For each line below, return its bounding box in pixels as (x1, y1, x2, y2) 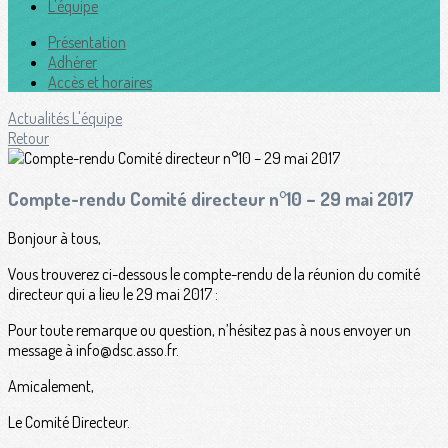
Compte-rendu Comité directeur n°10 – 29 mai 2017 (8, 186, 414, 210)
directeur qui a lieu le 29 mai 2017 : (8, 284, 218, 305)
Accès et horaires (48, 72, 152, 92)
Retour (8, 128, 49, 148)
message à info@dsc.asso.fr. (8, 340, 179, 361)
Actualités (8, 108, 72, 128)
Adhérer (48, 52, 97, 72)
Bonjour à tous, (8, 228, 101, 249)
